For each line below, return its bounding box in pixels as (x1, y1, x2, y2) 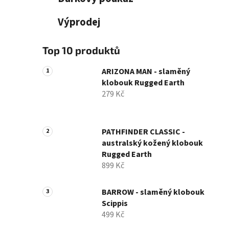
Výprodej (58, 15, 100, 30)
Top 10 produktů (42, 44, 120, 57)
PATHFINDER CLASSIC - (102, 126, 185, 138)
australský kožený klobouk (102, 138, 203, 149)
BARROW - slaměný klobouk (102, 187, 204, 198)
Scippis (102, 198, 128, 210)
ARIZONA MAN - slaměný (102, 66, 190, 78)
